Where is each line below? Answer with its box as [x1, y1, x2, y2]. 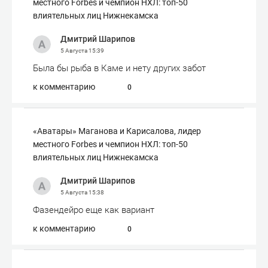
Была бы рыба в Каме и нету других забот [33, 63, 206, 74]
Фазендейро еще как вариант [33, 205, 154, 215]
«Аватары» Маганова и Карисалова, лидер [33, 126, 201, 136]
